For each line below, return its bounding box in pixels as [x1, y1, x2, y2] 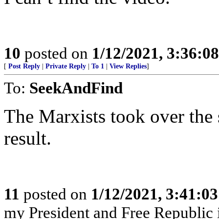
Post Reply [8, 62, 40, 70]
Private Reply [45, 62, 86, 70]
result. [4, 127, 51, 149]
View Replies [109, 62, 147, 70]
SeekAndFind [29, 78, 123, 97]
